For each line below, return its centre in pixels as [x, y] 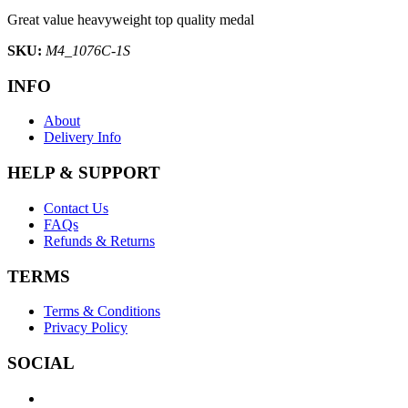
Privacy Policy [86, 328]
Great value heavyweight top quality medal [131, 20]
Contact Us [76, 208]
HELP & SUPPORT [84, 173]
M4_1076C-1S [88, 51]
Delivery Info [82, 138]
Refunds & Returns [99, 240]
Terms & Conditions [102, 311]
